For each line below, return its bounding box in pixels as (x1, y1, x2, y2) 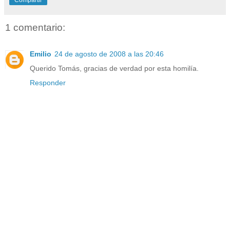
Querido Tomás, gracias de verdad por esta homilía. (30, 64, 199, 73)
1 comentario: (5, 22, 65, 33)
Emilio (30, 50, 51, 59)
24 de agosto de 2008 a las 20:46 (54, 50, 164, 59)
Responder (30, 79, 66, 87)
